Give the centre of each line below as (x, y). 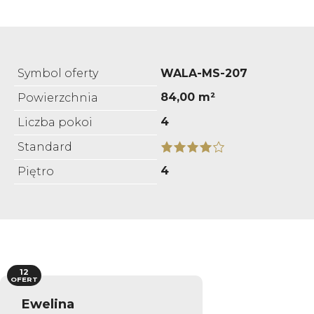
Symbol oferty (58, 73)
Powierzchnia (58, 97)
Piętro (36, 171)
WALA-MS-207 (204, 73)
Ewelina (48, 303)
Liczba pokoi (55, 122)
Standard (45, 146)
